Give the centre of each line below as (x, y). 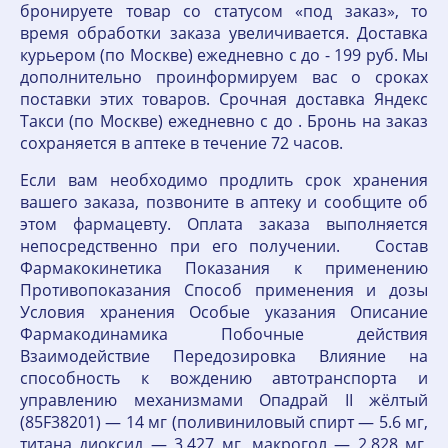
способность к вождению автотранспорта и (224, 378)
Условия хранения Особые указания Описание (224, 312)
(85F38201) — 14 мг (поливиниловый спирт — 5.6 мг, (224, 422)
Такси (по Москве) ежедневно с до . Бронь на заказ (224, 121)
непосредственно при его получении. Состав (224, 246)
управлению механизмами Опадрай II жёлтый (224, 400)
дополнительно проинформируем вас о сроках (224, 77)
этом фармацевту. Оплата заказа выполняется (224, 224)
